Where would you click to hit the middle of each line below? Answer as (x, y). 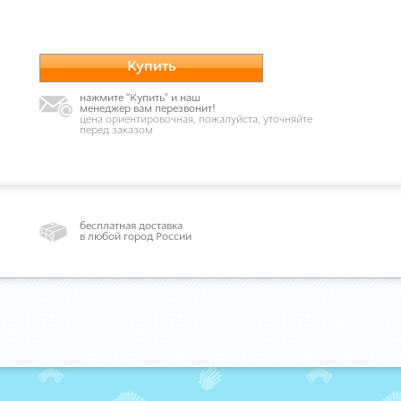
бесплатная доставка (131, 226)
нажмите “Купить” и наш (140, 98)
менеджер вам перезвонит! (148, 109)
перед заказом (116, 131)
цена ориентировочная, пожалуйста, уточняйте (196, 120)
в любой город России (136, 237)
